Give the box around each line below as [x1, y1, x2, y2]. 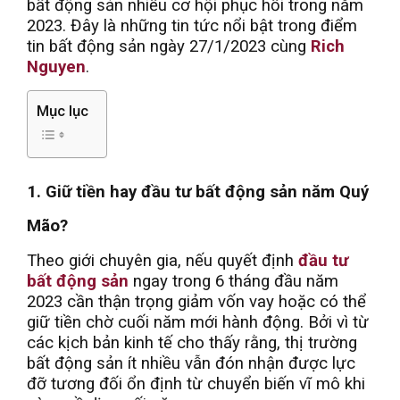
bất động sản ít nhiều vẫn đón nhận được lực [27, 353, 355, 373]
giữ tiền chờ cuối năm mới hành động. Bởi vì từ [27, 312, 369, 332]
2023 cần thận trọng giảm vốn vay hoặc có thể [27, 291, 366, 312]
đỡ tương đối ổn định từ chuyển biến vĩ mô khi [27, 373, 365, 394]
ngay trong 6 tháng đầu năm [129, 271, 338, 291]
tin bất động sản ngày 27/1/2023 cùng [27, 36, 311, 56]
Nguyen [27, 56, 86, 77]
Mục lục [37, 101, 88, 120]
